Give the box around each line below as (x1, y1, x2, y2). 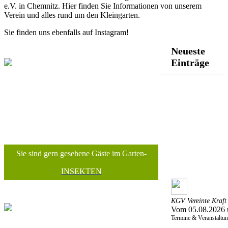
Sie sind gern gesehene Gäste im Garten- (16, 149, 147, 158)
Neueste (171, 45, 205, 57)
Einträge (171, 57, 209, 69)
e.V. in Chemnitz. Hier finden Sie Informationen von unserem (4, 1, 202, 10)
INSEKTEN (61, 167, 102, 176)
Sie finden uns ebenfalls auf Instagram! (4, 27, 129, 37)
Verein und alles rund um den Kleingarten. (4, 10, 140, 19)
